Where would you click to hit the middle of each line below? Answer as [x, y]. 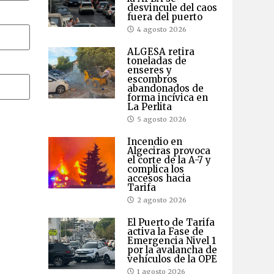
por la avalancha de [172, 250]
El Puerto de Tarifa [171, 222]
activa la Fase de [165, 231]
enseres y [149, 70]
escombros [152, 79]
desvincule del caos [172, 7]
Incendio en [154, 141]
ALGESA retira [161, 51]
